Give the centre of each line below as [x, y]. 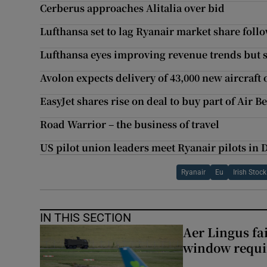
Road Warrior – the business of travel [130, 125]
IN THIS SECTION [86, 218]
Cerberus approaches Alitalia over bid [133, 8]
